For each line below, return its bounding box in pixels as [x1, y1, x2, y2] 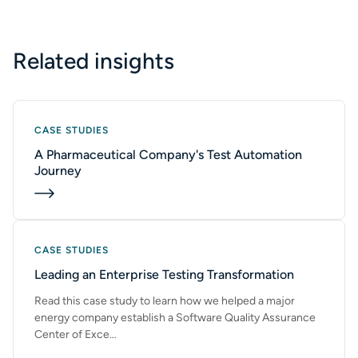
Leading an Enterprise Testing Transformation [34, 267, 294, 282]
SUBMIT [59, 11, 101, 23]
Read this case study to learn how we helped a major [34, 294, 295, 308]
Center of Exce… [34, 328, 117, 341]
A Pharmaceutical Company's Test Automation [34, 147, 302, 162]
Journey [34, 163, 82, 178]
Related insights [13, 47, 174, 74]
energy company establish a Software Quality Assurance [34, 311, 316, 324]
